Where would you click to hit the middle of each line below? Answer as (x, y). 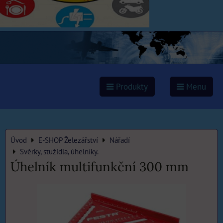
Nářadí (120, 140)
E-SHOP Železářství (68, 140)
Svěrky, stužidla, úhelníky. (59, 152)
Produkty (131, 87)
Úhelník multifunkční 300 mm (100, 167)
